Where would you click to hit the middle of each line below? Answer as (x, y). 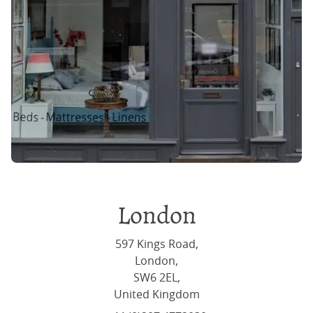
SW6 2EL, (156, 277)
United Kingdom (156, 294)
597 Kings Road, (156, 243)
